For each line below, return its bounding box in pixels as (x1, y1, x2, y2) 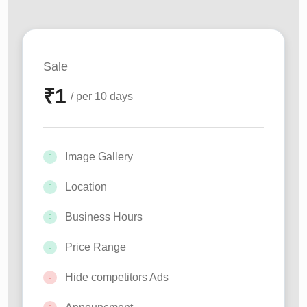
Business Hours (65, 211, 143, 223)
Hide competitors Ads (65, 271, 169, 283)
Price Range (65, 241, 126, 253)
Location (65, 181, 107, 193)
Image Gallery (65, 151, 133, 162)
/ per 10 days (71, 90, 133, 102)
